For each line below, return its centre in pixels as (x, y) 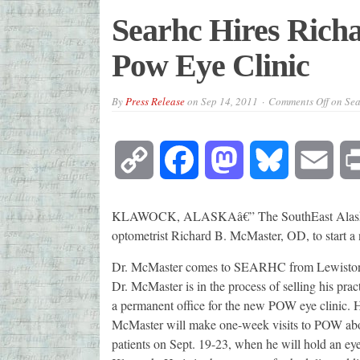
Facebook (223, 160)
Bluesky (309, 160)
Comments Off (298, 102)
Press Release (155, 102)
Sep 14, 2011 (229, 102)
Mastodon (268, 160)
